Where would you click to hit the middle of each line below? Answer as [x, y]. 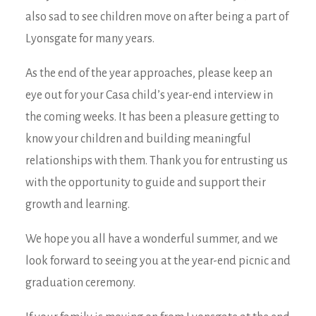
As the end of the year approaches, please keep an [149, 73]
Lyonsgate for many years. [90, 39]
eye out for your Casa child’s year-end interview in [149, 95]
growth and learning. [78, 205]
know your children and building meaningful [138, 139]
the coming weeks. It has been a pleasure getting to [152, 117]
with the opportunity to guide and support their [146, 183]
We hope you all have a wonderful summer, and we [152, 239]
